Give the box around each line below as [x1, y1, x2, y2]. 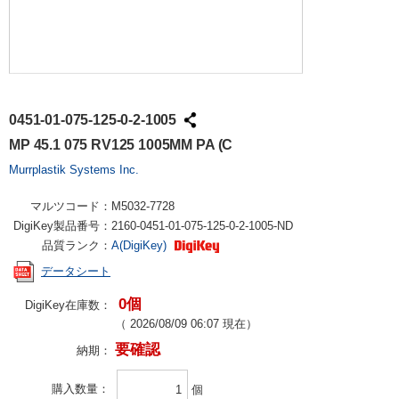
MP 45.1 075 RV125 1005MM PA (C [9, 137, 233, 152]
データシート [41, 265, 110, 279]
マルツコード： [30, 199, 111, 213]
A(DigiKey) [111, 239, 170, 252]
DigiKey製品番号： [13, 219, 111, 232]
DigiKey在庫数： [25, 298, 111, 312]
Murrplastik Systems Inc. [9, 163, 139, 176]
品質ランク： [42, 239, 111, 252]
